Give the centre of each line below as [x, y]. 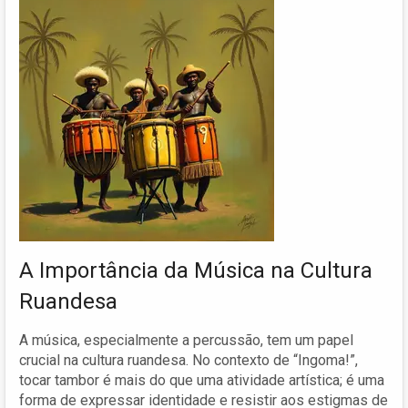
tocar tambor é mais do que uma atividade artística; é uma [202, 380]
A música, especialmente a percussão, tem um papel [186, 340]
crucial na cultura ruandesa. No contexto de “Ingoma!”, [189, 360]
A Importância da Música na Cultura [196, 270]
